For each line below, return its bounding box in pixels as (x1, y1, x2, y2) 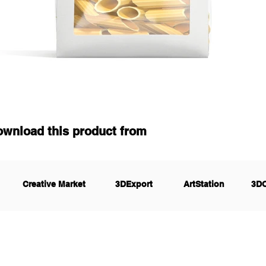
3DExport (115, 179, 153, 189)
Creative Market (23, 179, 85, 189)
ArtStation (183, 179, 224, 189)
